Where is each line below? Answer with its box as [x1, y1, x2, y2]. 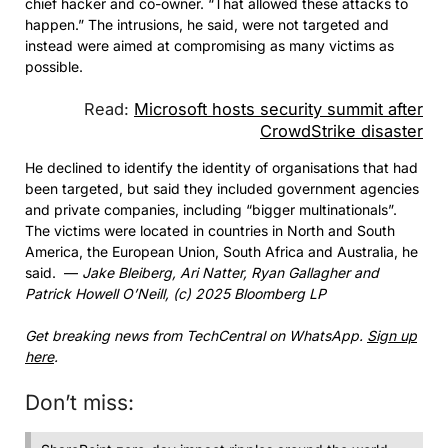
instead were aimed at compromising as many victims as [25, 36, 394, 54]
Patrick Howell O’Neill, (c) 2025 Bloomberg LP [25, 284, 326, 302]
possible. [25, 57, 83, 75]
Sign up [367, 326, 417, 344]
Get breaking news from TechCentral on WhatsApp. [25, 326, 367, 344]
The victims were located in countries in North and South [25, 221, 395, 239]
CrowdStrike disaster [260, 120, 423, 141]
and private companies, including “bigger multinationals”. [25, 200, 397, 218]
